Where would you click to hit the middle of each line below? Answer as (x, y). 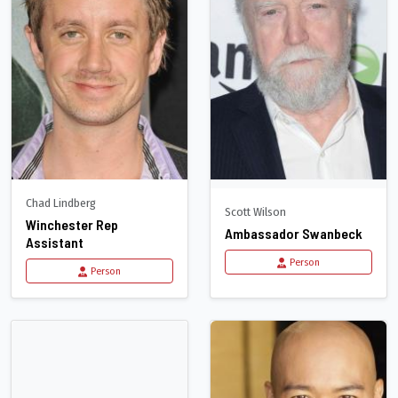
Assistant (55, 243)
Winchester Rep (72, 225)
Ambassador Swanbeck (294, 234)
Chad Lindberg (61, 203)
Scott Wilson (255, 212)
